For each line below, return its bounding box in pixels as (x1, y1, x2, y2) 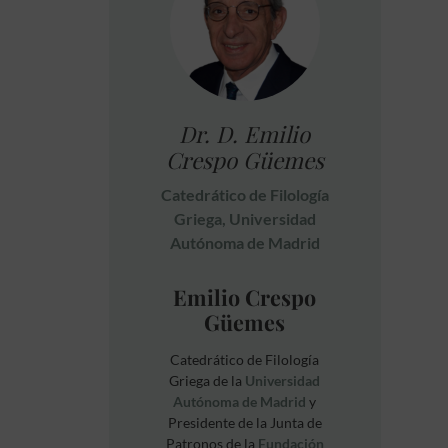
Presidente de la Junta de (167, 414, 322, 432)
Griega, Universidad (173, 209, 316, 228)
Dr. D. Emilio (179, 119, 311, 149)
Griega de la (169, 372, 246, 390)
